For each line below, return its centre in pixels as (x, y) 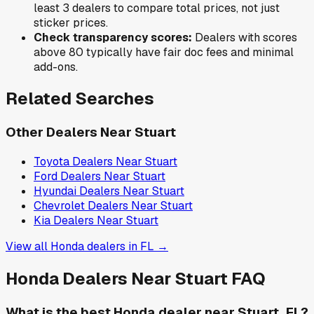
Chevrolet (59, 206)
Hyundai (55, 191)
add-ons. (56, 67)
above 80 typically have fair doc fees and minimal (164, 52)
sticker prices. (71, 22)
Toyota (52, 162)
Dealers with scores (245, 37)
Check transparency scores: (113, 37)
